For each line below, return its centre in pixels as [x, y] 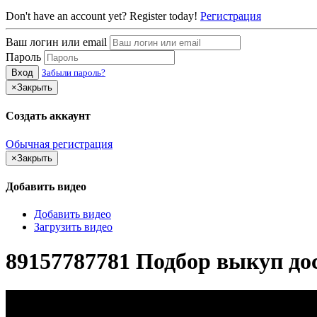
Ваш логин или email [56, 42]
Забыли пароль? [74, 72]
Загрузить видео [73, 227]
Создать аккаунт [48, 116]
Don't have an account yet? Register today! [102, 16]
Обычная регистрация [59, 144]
